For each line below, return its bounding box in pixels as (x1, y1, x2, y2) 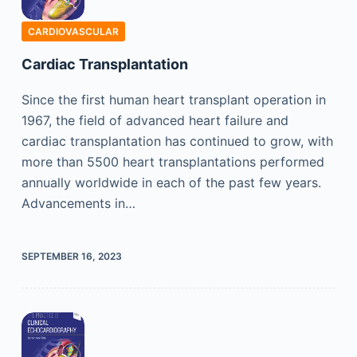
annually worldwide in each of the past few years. (21, 174, 321, 190)
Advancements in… (21, 194, 135, 211)
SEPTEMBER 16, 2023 (21, 249, 122, 262)
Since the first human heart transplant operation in (21, 91, 326, 108)
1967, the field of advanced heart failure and (21, 112, 288, 128)
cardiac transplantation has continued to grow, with (21, 132, 333, 149)
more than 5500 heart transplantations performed (21, 153, 324, 170)
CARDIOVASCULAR (27, 25, 119, 37)
